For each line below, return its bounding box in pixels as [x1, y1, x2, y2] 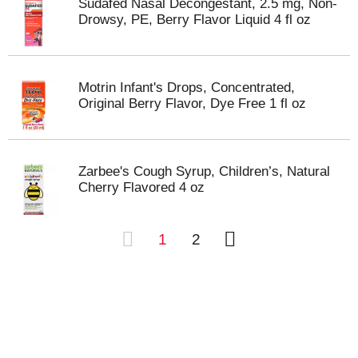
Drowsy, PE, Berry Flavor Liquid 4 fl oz [78, 12, 311, 27]
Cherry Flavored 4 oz [78, 180, 205, 195]
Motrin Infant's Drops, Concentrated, [78, 80, 295, 95]
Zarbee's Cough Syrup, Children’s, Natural [78, 164, 330, 179]
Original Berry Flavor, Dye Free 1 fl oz [78, 96, 306, 111]
